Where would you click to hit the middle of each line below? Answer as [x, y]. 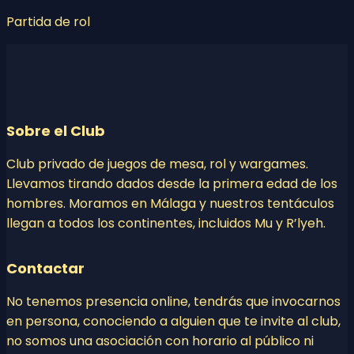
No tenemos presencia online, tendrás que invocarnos [173, 302]
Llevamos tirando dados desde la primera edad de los [172, 184]
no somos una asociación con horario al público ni [160, 341]
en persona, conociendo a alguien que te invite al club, [173, 322]
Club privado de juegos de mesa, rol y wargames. [157, 164]
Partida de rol [48, 22]
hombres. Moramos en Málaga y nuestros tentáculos [170, 204]
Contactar [45, 269]
